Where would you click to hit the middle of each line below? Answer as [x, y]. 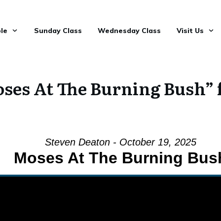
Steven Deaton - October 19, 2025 [120, 142]
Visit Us [190, 31]
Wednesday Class [129, 31]
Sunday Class [58, 31]
